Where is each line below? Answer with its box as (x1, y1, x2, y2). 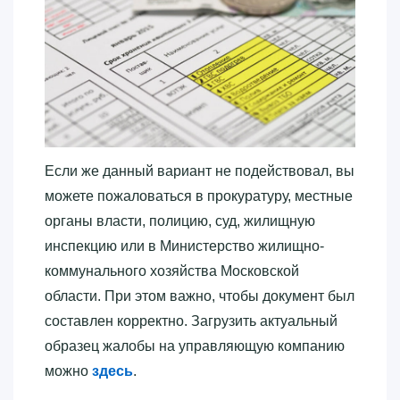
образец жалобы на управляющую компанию (45, 337, 345, 354)
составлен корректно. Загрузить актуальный (45, 312, 337, 329)
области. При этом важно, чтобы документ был (45, 287, 354, 304)
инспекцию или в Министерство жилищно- (45, 237, 324, 254)
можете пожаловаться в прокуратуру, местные (45, 187, 353, 204)
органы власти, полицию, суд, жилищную (45, 212, 315, 229)
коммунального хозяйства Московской (45, 262, 299, 279)
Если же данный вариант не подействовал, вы (45, 162, 354, 179)
